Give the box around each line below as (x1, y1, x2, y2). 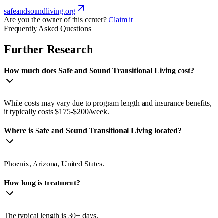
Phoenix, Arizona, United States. (4, 159, 104, 168)
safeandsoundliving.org (4, 6, 75, 15)
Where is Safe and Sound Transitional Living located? (4, 127, 182, 135)
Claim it (109, 15, 133, 24)
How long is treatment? (4, 178, 80, 187)
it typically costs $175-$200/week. (4, 108, 109, 116)
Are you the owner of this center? (4, 15, 107, 24)
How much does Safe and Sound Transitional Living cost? (4, 66, 194, 74)
